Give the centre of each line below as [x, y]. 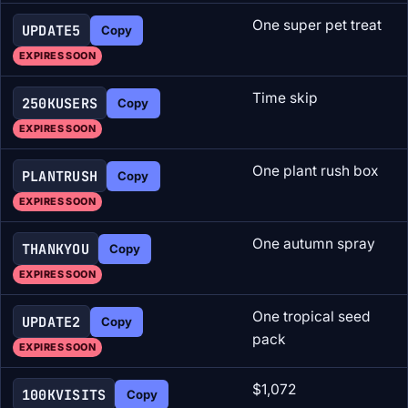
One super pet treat [316, 25]
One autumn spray [313, 244]
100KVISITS [64, 394]
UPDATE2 [51, 321]
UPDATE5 [51, 30]
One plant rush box [315, 171]
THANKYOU [56, 249]
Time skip [285, 98]
